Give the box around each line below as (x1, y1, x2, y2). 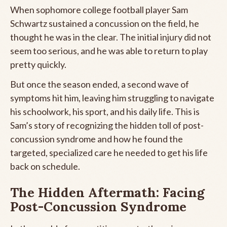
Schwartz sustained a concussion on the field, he (10, 17, 199, 29)
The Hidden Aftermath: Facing (10, 183, 205, 201)
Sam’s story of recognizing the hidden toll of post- (10, 119, 204, 131)
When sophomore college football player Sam (10, 4, 188, 15)
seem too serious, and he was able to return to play (10, 45, 208, 56)
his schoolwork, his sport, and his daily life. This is (10, 105, 200, 117)
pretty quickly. (10, 58, 66, 70)
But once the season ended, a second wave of (10, 78, 189, 90)
